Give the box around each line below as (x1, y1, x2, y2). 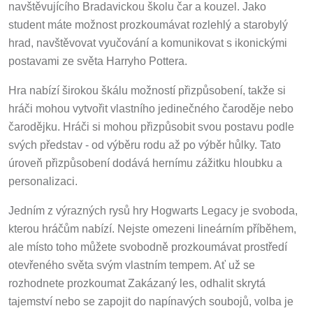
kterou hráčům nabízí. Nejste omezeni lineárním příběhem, (8, 219, 296, 232)
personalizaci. (8, 172, 78, 184)
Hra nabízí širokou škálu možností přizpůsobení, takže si (8, 81, 286, 94)
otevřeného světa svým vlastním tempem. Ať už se (8, 256, 255, 268)
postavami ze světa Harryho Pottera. (8, 52, 187, 64)
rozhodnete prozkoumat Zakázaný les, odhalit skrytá (8, 274, 265, 286)
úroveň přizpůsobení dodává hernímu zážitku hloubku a (8, 154, 282, 166)
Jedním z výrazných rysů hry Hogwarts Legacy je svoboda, (8, 201, 298, 214)
